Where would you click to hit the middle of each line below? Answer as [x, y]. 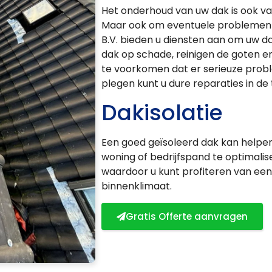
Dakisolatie [162, 113]
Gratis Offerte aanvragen [186, 216]
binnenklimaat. [136, 186]
